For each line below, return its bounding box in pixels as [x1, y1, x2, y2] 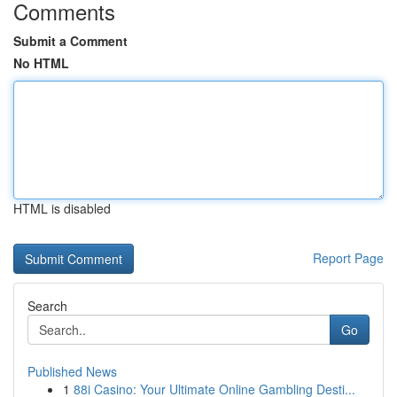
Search [27, 297, 67, 315]
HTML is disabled [13, 199, 111, 217]
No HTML [13, 54, 69, 72]
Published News [27, 362, 117, 380]
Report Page [313, 249, 384, 267]
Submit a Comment [13, 32, 128, 50]
